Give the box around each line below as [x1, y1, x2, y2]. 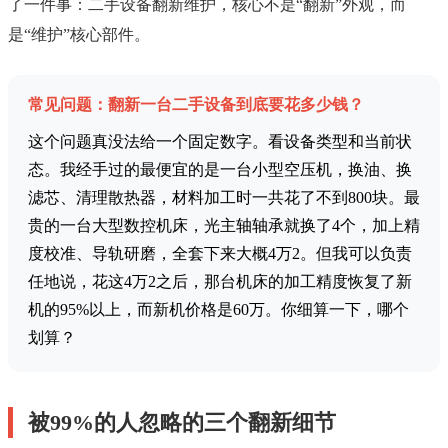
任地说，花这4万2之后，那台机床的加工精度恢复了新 [28, 273, 412, 291]
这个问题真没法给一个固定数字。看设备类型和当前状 [28, 133, 412, 151]
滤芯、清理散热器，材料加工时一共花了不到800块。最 [28, 189, 420, 207]
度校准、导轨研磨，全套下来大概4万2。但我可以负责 [28, 245, 412, 263]
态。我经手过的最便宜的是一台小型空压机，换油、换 [28, 161, 412, 179]
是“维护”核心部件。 [8, 26, 150, 44]
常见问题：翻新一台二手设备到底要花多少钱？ [28, 96, 364, 114]
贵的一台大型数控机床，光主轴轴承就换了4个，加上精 [28, 217, 420, 235]
